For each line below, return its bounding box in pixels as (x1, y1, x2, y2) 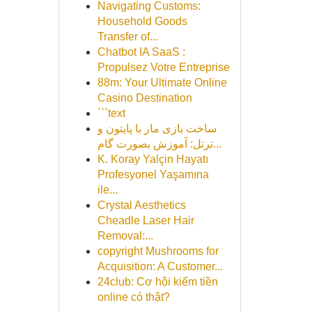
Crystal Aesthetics (97, 199, 186, 211)
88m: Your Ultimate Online (97, 77, 227, 88)
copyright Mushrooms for (97, 245, 219, 257)
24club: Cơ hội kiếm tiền (97, 276, 218, 288)
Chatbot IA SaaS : (97, 46, 185, 58)
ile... (97, 184, 118, 196)
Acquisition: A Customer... (97, 260, 223, 272)
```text (97, 107, 125, 119)
